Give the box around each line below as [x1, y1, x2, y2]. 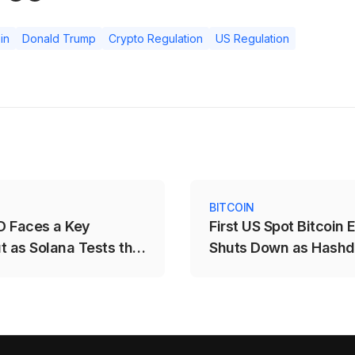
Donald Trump [22, 32, 96, 46]
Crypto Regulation [109, 32, 203, 46]
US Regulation [216, 32, 289, 46]
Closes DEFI [209, 261, 288, 278]
